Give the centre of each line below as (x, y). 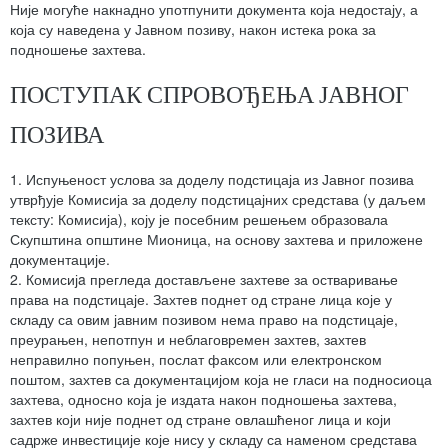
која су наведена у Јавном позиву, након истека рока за (193, 29)
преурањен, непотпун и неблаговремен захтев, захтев (188, 339)
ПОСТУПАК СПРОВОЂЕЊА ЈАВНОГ (209, 94)
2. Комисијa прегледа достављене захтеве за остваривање (204, 279)
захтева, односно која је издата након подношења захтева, (203, 399)
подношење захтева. (78, 49)
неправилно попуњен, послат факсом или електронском (196, 359)
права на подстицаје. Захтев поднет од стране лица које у (201, 299)
